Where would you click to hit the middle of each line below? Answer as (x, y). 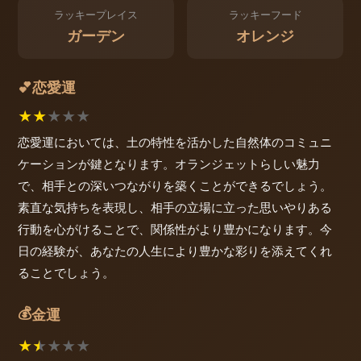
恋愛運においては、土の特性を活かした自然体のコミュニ (175, 142)
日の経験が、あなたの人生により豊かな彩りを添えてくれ (175, 251)
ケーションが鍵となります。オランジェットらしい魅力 (169, 164)
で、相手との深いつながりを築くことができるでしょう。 (175, 185)
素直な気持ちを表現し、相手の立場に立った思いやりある (175, 207)
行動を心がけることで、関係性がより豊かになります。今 (175, 229)
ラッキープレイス (96, 15)
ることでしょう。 (66, 272)
